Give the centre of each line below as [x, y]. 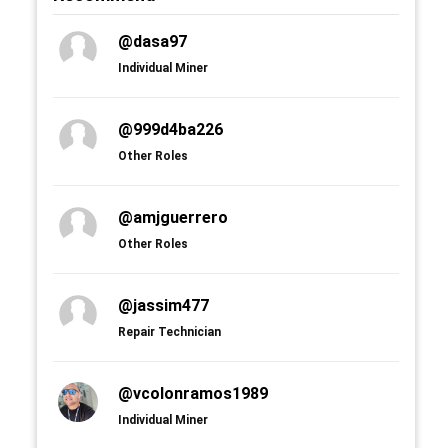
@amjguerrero [173, 217]
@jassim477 [163, 305]
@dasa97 [152, 41]
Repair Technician [169, 332]
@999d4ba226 [170, 129]
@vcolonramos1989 [193, 393]
